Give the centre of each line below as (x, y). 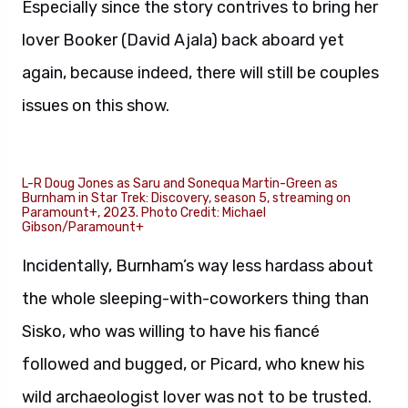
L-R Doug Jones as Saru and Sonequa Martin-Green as (180, 183)
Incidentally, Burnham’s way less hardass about (198, 265)
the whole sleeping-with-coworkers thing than (195, 298)
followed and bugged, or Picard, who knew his (193, 364)
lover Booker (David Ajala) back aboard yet (183, 40)
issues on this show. (96, 105)
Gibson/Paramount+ (83, 227)
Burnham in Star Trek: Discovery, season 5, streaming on (186, 198)
